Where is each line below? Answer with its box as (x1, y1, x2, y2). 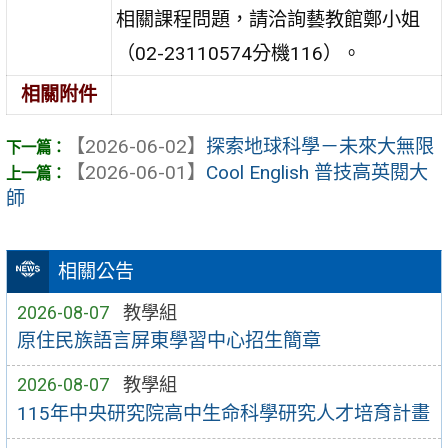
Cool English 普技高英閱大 (206, 161, 428, 185)
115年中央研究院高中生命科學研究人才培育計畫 (16, 402, 430, 426)
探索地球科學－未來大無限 (206, 135, 434, 159)
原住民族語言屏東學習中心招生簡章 (16, 329, 321, 353)
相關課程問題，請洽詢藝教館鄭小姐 (116, 7, 421, 31)
